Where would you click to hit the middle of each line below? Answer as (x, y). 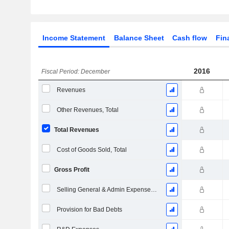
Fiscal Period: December (76, 72)
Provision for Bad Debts (89, 210)
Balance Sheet (139, 38)
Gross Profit (72, 170)
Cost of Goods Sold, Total (91, 150)
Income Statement (74, 38)
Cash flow (190, 38)
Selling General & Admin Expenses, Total (154, 190)
